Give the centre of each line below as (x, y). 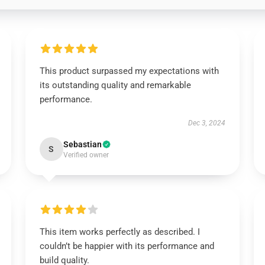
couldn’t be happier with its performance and (127, 246)
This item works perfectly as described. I (119, 232)
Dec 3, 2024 (207, 123)
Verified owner (86, 155)
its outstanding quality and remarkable (115, 85)
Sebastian (82, 144)
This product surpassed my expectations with (129, 71)
